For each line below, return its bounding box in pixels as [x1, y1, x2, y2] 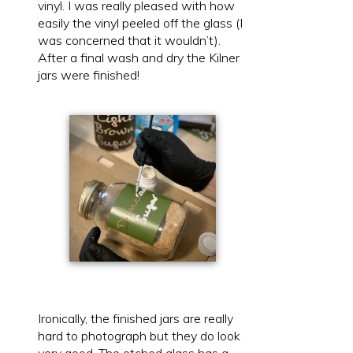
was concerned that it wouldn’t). [38, 32, 221, 48]
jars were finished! [38, 66, 139, 83]
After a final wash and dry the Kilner [38, 49, 240, 65]
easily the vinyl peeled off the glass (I [38, 14, 243, 31]
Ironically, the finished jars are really [38, 310, 233, 327]
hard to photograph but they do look [38, 328, 240, 344]
